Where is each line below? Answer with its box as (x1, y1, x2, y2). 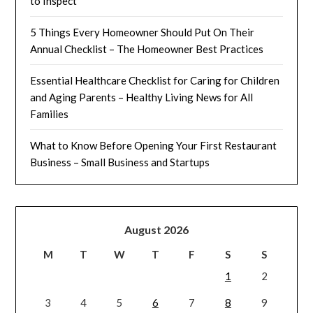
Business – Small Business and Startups (30, 155, 210, 168)
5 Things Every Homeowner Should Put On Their (30, 25, 255, 38)
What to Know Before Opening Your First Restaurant (30, 138, 277, 152)
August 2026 (124, 222, 189, 236)
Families (30, 107, 69, 120)
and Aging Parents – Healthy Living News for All (30, 90, 254, 103)
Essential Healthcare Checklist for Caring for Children (30, 73, 280, 87)
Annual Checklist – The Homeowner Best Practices (30, 42, 264, 55)
